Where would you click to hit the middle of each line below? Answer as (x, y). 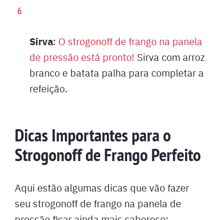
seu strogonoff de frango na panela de (98, 203)
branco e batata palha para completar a (117, 72)
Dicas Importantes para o (93, 135)
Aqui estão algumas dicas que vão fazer (102, 187)
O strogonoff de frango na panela (129, 41)
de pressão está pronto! (83, 56)
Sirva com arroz (171, 56)
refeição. (48, 88)
